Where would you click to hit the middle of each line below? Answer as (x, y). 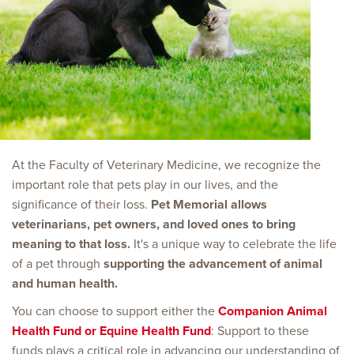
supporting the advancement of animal (213, 264)
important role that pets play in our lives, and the (145, 185)
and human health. (65, 283)
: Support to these (260, 331)
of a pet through (58, 264)
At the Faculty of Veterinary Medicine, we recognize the (166, 165)
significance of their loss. (81, 204)
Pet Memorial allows (209, 204)
